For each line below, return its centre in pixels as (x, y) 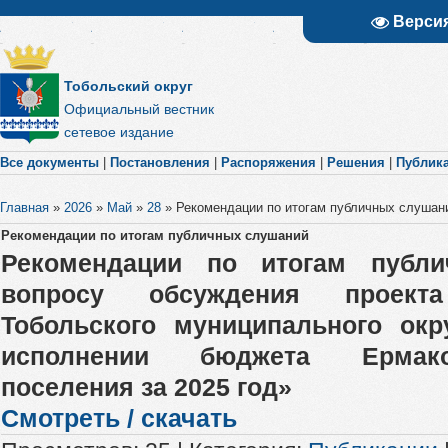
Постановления (160, 162)
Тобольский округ (128, 85)
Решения (356, 162)
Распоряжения (268, 162)
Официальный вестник (138, 108)
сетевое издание (118, 131)
